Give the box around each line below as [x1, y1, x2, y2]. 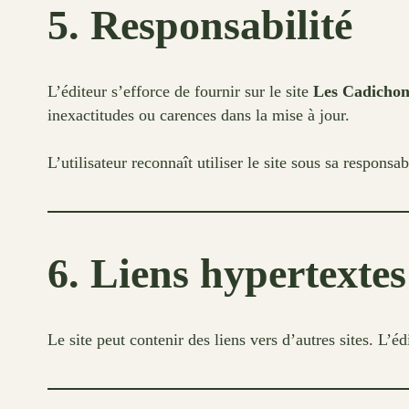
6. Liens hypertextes [47, 250, 406, 298]
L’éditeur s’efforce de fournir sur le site [47, 81, 313, 100]
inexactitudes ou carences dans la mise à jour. [47, 105, 350, 124]
